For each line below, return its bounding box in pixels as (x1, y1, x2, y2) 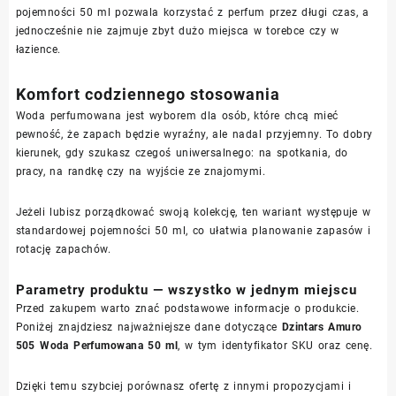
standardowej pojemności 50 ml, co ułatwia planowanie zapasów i (15, 224, 371, 237)
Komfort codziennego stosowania (15, 84, 280, 103)
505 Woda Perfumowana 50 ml (15, 339, 179, 352)
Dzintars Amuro (281, 320, 362, 333)
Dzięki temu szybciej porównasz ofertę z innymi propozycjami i (15, 379, 352, 392)
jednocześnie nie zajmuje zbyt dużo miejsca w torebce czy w (15, 24, 339, 37)
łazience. (15, 42, 61, 56)
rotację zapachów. (15, 242, 111, 255)
